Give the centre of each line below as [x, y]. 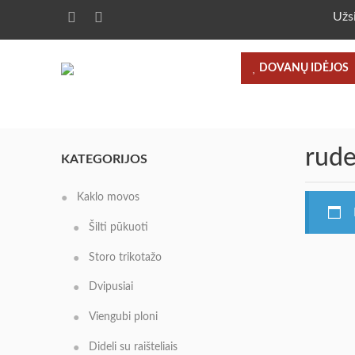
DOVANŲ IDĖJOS [302, 68]
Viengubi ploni [123, 317]
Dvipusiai [111, 287]
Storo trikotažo [125, 257]
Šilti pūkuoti [118, 227]
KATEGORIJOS [104, 159]
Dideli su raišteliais [133, 347]
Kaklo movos [108, 197]
